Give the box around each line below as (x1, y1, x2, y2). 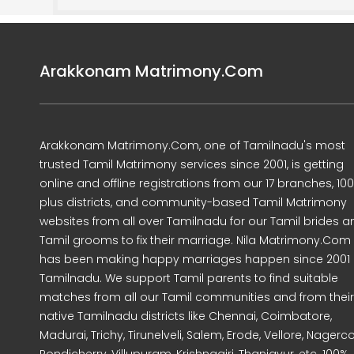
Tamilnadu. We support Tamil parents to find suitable (40, 270, 338, 286)
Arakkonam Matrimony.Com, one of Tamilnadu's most (40, 137, 345, 153)
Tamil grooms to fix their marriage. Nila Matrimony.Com (40, 232, 351, 248)
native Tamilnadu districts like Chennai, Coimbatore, (40, 308, 332, 324)
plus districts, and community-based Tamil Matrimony (40, 194, 347, 210)
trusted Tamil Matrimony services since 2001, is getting (40, 156, 344, 172)
